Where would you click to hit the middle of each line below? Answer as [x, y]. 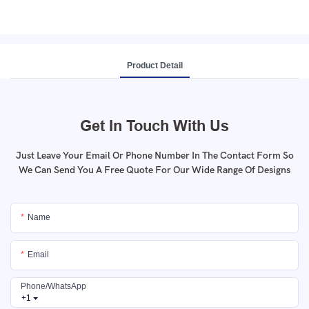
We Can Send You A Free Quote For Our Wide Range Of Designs [154, 170]
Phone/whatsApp [53, 287]
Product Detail [154, 65]
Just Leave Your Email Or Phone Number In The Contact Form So [154, 155]
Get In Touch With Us [154, 125]
